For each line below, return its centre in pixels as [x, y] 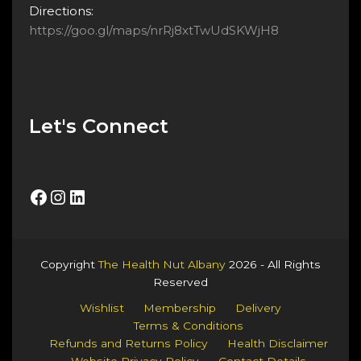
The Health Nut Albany [162, 264]
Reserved [180, 282]
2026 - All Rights [273, 264]
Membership [180, 307]
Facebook [74, 196]
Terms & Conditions [189, 325]
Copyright [69, 264]
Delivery [258, 307]
